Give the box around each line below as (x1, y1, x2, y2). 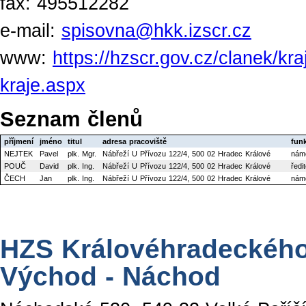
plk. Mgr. (68, 150, 96, 158)
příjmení (4, 137, 33, 146)
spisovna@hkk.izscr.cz (61, 20, 251, 42)
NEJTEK (4, 150, 33, 158)
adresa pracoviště (102, 137, 167, 146)
